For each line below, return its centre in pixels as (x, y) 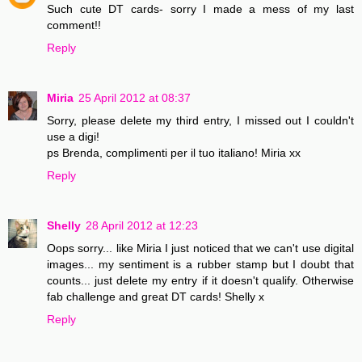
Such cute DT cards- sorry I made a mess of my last (200, 8)
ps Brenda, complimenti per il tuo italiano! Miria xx (174, 152)
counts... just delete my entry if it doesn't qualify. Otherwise (200, 280)
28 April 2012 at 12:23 (142, 225)
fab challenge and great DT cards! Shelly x (156, 296)
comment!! (74, 25)
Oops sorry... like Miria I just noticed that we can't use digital (200, 248)
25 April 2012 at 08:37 (135, 97)
